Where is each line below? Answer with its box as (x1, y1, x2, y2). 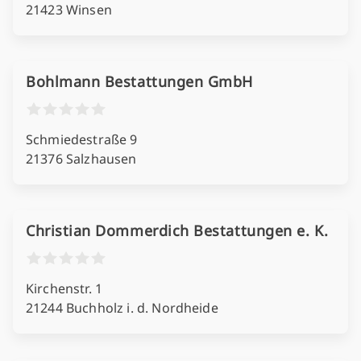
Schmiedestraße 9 (26, 131, 138, 148)
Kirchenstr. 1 (26, 280, 103, 297)
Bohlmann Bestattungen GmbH (26, 72, 254, 91)
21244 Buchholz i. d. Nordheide (26, 299, 218, 317)
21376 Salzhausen (26, 150, 137, 168)
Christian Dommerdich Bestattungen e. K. (26, 221, 329, 240)
